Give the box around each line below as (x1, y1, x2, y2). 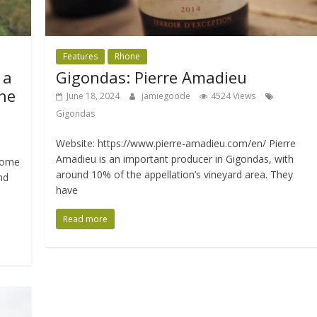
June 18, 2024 (67, 90, 120, 103)
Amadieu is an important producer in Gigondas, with (56, 152, 294, 166)
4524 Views (211, 90, 256, 103)
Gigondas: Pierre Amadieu (56, 67, 248, 88)
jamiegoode (142, 90, 193, 103)
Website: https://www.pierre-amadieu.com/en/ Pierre (56, 137, 296, 151)
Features (63, 50, 98, 63)
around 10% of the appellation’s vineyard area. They (56, 168, 294, 182)
